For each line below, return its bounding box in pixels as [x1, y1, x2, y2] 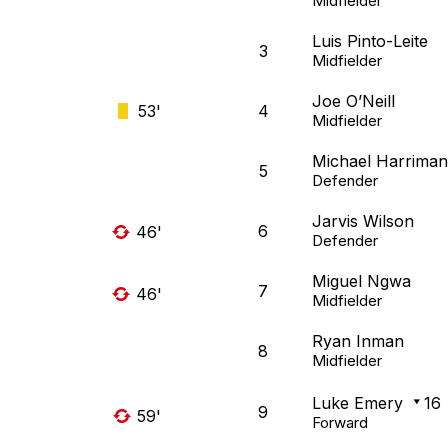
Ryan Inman [312, 331, 404, 352]
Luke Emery [312, 393, 403, 414]
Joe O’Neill [312, 91, 395, 112]
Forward [312, 413, 368, 433]
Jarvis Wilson [312, 211, 414, 232]
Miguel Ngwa [312, 271, 411, 292]
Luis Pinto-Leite [312, 31, 428, 52]
